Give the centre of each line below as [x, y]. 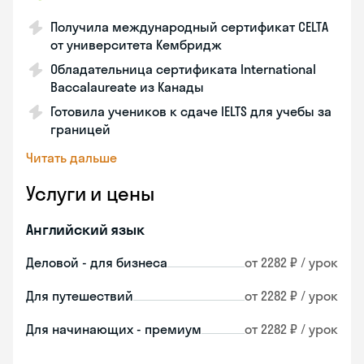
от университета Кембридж [136, 45]
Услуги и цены [90, 193]
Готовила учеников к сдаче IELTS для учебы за [191, 111]
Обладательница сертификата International [183, 69]
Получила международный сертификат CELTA [189, 27]
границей [80, 129]
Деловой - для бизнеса [97, 262]
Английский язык [85, 230]
